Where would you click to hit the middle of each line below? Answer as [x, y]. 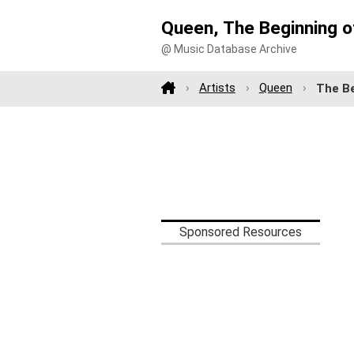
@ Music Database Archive [229, 49]
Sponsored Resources [241, 232]
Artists [217, 88]
